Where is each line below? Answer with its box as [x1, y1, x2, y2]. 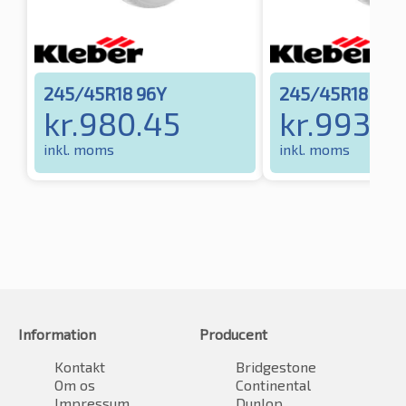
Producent [199, 325, 267, 343]
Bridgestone [236, 358, 316, 376]
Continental [236, 376, 311, 394]
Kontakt [54, 358, 105, 376]
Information [18, 325, 96, 343]
